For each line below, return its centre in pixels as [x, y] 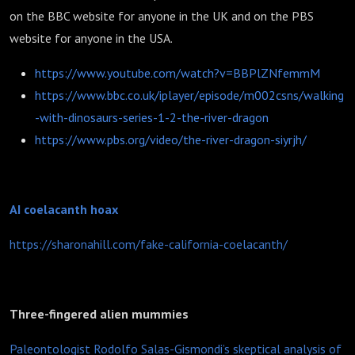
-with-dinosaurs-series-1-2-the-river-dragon [152, 117]
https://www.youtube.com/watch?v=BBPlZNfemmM [177, 73]
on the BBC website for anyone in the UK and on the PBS [162, 16]
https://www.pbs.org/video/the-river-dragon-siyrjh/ [171, 139]
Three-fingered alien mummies [99, 314]
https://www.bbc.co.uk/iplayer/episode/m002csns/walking [189, 95]
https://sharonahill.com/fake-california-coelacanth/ [149, 244]
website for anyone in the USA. [91, 38]
